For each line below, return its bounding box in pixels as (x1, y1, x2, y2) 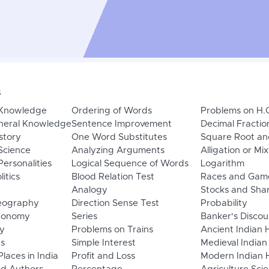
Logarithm (200, 159, 244, 169)
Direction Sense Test (71, 199, 159, 208)
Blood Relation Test (71, 172, 154, 182)
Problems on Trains (71, 225, 153, 235)
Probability (200, 199, 247, 208)
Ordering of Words (71, 106, 152, 116)
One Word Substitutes (71, 133, 167, 142)
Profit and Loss (71, 252, 135, 261)
